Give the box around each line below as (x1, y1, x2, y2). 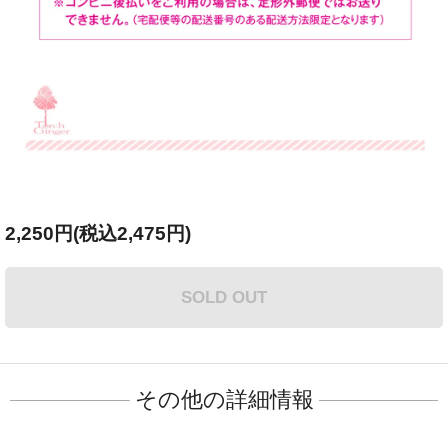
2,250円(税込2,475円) (5, 223, 191, 245)
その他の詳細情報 (134, 387, 314, 413)
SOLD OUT (181, 287, 267, 308)
